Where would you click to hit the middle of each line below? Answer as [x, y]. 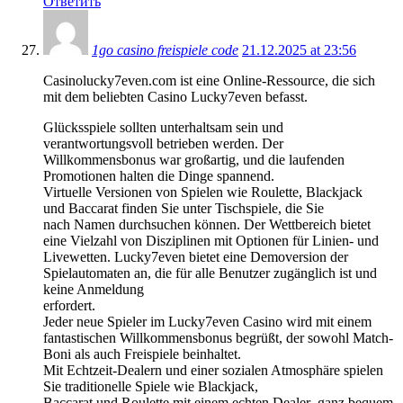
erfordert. [69, 305]
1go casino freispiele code [165, 49]
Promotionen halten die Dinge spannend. [159, 175]
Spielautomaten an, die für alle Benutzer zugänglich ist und [210, 273]
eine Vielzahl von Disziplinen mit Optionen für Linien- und [211, 240]
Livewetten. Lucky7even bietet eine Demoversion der [196, 256]
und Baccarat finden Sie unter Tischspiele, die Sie [184, 208]
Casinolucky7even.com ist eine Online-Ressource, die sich [209, 80]
